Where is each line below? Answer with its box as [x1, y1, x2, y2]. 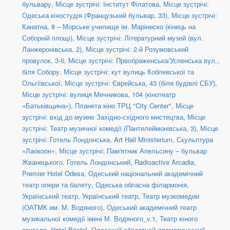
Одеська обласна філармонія [95, 180, 187, 190]
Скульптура [177, 135, 213, 145]
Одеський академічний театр [107, 202, 197, 213]
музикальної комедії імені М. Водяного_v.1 [22, 214, 156, 224]
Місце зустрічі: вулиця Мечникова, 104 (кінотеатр [22, 89, 176, 100]
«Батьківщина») [22, 101, 71, 111]
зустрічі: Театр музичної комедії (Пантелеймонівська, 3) [22, 123, 196, 133]
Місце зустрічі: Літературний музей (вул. [76, 33, 203, 43]
